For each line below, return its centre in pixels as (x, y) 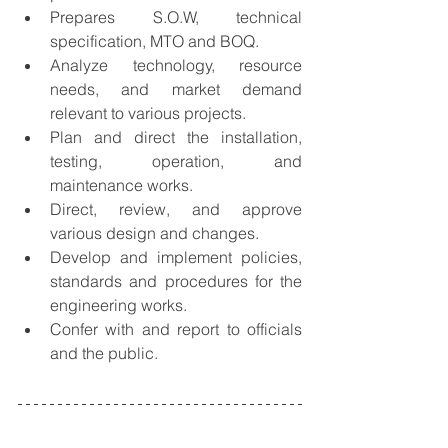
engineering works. (118, 305)
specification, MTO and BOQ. (154, 41)
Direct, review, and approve (176, 209)
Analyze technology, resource (176, 65)
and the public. (104, 353)
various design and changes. (154, 233)
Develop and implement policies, (176, 257)
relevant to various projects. (148, 113)
